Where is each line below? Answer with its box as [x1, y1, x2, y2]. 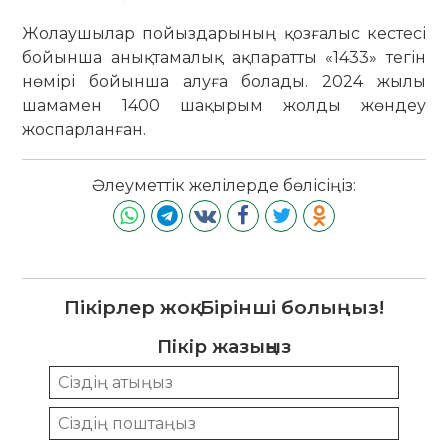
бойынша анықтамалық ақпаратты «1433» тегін [22, 47, 426, 67]
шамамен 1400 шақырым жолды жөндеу [22, 95, 426, 115]
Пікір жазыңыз [157, 335, 291, 359]
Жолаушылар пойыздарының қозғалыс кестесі [22, 23, 426, 43]
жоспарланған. [22, 119, 147, 139]
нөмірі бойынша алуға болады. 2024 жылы [22, 71, 426, 91]
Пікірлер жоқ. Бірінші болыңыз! [64, 295, 384, 320]
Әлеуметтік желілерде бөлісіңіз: [92, 176, 356, 196]
